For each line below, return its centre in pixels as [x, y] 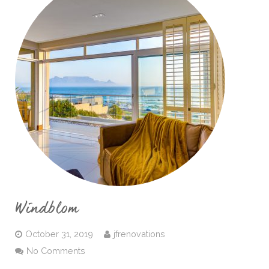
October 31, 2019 [59, 234]
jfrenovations [139, 234]
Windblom [47, 209]
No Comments [56, 251]
